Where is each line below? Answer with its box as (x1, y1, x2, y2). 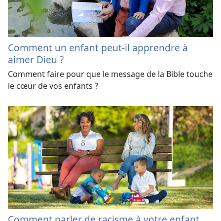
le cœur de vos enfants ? (8, 80, 98, 92)
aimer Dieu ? (8, 53, 64, 67)
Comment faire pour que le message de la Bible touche (8, 69, 213, 80)
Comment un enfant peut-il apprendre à (8, 41, 188, 55)
